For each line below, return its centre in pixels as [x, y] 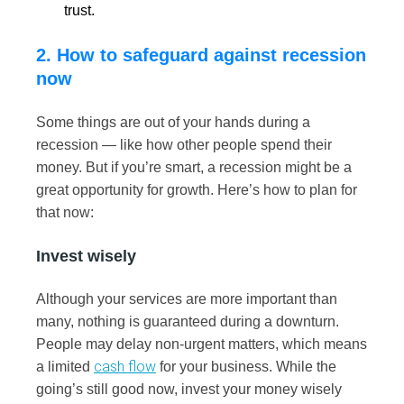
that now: [65, 212]
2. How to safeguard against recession [201, 55]
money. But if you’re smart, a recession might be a [194, 167]
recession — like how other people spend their [184, 144]
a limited [65, 366]
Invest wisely [88, 257]
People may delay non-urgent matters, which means [202, 344]
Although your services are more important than [187, 298]
